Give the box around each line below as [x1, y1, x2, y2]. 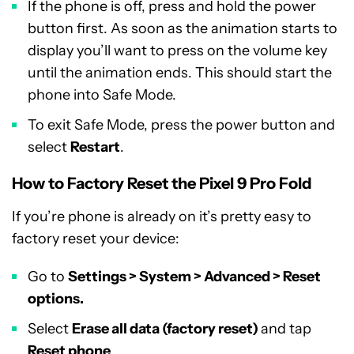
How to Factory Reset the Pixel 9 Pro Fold [12, 174, 312, 193]
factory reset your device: [12, 230, 179, 247]
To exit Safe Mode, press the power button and [28, 116, 335, 134]
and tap [261, 320, 311, 337]
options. [28, 290, 84, 307]
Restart [70, 138, 120, 156]
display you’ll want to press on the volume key [28, 42, 327, 59]
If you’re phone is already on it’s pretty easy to [12, 208, 311, 225]
